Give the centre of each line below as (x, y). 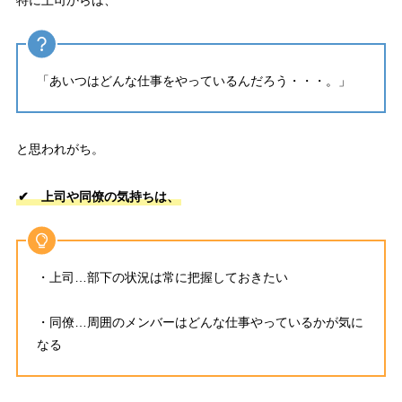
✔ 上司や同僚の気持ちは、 (98, 197)
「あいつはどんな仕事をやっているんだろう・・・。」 (193, 81)
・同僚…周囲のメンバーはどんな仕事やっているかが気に (200, 323)
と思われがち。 (60, 149)
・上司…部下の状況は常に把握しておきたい (162, 278)
